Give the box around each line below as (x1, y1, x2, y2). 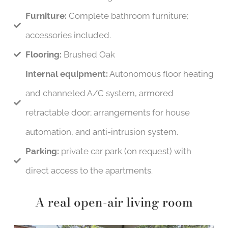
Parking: (25, 146, 59, 157)
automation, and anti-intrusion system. (25, 127, 178, 137)
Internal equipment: (25, 69, 108, 79)
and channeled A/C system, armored (25, 88, 174, 99)
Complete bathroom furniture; (66, 11, 188, 21)
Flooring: (25, 49, 62, 60)
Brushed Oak (61, 49, 115, 60)
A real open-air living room (35, 193, 193, 212)
